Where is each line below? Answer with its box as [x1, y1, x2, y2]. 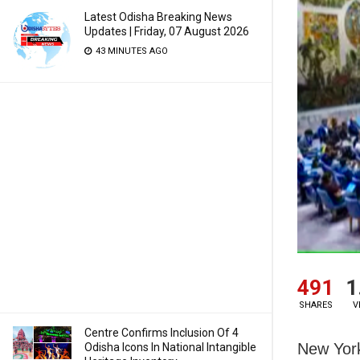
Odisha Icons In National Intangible [84, 341, 256, 354]
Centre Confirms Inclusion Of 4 [84, 326, 239, 339]
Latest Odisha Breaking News [84, 10, 232, 23]
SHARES [298, 299, 333, 310]
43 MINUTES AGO [93, 46, 168, 56]
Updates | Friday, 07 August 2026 [84, 25, 249, 38]
